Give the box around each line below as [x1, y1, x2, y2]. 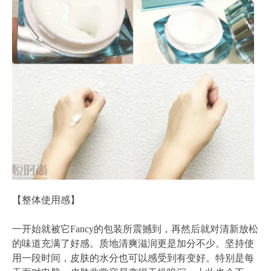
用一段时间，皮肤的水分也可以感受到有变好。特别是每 [12, 252, 254, 263]
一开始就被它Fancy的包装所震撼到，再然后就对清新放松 [12, 223, 258, 234]
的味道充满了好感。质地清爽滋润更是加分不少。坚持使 [12, 238, 254, 249]
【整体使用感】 [12, 194, 80, 205]
